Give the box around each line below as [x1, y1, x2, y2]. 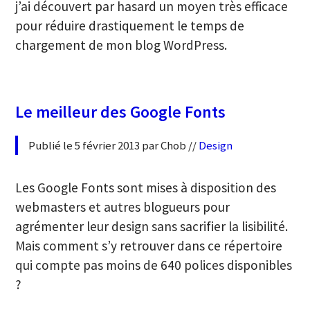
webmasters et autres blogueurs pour [15, 198, 230, 215]
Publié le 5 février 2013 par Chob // [28, 138, 199, 154]
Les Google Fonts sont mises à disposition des [15, 179, 277, 196]
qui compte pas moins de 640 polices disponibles [15, 256, 293, 273]
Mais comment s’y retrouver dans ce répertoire [15, 237, 283, 254]
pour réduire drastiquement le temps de [15, 17, 245, 35]
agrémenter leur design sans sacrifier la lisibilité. [15, 217, 289, 235]
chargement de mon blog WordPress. [15, 37, 228, 54]
